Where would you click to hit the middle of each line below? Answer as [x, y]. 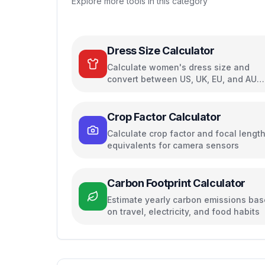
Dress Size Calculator [161, 51]
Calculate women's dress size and [178, 67]
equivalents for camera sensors [173, 145]
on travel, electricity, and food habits [183, 211]
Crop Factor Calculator [164, 117]
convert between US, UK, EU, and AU [182, 79]
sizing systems [138, 91]
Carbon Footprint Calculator [176, 183]
